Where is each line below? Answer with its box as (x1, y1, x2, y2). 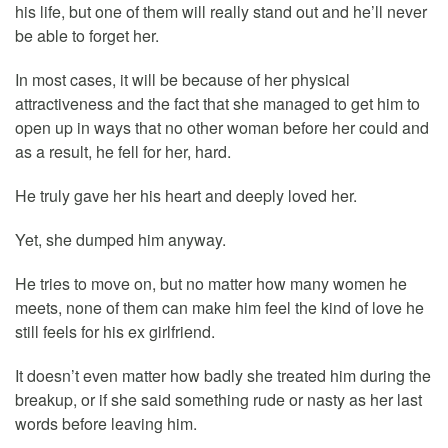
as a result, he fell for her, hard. (15, 139, 231, 163)
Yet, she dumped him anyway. (15, 227, 226, 251)
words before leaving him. (15, 411, 197, 435)
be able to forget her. (15, 23, 159, 47)
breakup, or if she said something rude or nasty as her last (15, 387, 422, 411)
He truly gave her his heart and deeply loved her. (15, 183, 357, 207)
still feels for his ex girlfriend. (15, 319, 215, 343)
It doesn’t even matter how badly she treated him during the (15, 363, 431, 387)
